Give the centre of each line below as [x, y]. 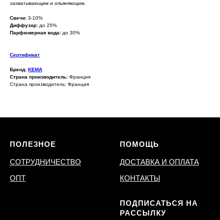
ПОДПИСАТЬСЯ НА [159, 203]
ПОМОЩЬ [139, 144]
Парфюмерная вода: [35, 32]
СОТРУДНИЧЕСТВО [45, 162]
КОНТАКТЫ [140, 178]
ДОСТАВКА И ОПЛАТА [159, 162]
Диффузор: [24, 25]
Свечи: [18, 18]
